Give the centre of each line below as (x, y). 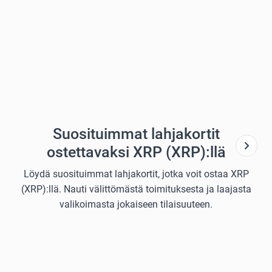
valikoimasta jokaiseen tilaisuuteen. (136, 205)
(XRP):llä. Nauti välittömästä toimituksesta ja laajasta (136, 189)
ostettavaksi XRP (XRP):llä (136, 152)
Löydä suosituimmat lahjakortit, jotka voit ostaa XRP (136, 174)
